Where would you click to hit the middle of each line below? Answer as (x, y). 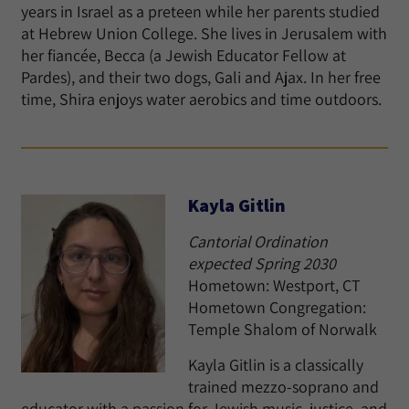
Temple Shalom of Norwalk (283, 329)
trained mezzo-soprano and (283, 387)
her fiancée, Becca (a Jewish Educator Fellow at (184, 55)
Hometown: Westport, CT (274, 285)
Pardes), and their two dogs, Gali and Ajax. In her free (201, 77)
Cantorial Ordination (258, 241)
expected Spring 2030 (262, 263)
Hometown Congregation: (277, 307)
